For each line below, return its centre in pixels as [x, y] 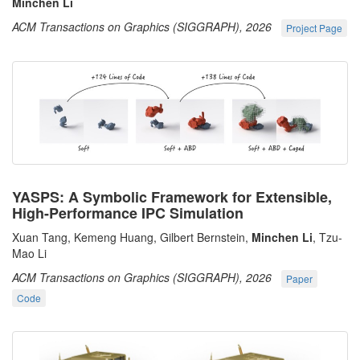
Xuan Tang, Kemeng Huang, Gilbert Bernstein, [132, 237]
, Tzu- [327, 237]
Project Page [314, 28]
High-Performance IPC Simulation [128, 213]
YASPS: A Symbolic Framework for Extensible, [172, 196]
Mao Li [29, 253]
